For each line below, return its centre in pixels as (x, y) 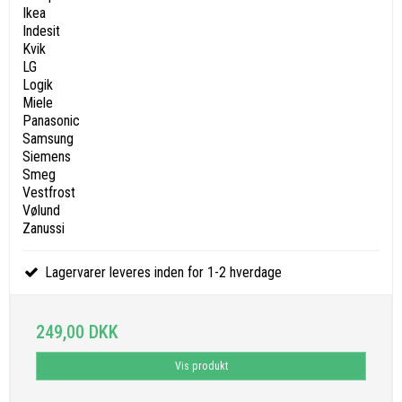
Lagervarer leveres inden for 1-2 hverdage (161, 273)
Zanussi (44, 229)
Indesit (41, 31)
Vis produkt (201, 367)
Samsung (48, 139)
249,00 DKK (77, 332)
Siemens (47, 157)
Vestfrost (49, 193)
